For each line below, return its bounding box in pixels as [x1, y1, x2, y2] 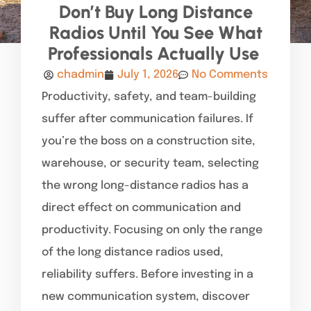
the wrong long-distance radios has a [42, 179, 249, 192]
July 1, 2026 [117, 68, 178, 81]
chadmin [56, 68, 104, 81]
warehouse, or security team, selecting [42, 157, 259, 169]
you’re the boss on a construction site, [42, 135, 255, 147]
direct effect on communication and [42, 201, 241, 214]
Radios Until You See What [49, 22, 262, 43]
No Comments [191, 68, 268, 81]
